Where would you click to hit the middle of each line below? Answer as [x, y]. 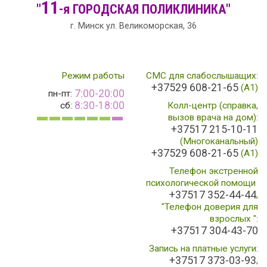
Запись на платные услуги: [204, 249]
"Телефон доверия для [210, 207]
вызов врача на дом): [213, 118]
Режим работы [93, 76]
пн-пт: [61, 94]
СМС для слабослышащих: [202, 76]
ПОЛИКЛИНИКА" [185, 9]
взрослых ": [234, 219]
